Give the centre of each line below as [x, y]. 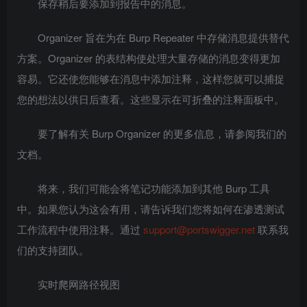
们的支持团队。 [53, 250]
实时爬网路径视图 [79, 284]
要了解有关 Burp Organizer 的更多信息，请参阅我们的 [162, 133]
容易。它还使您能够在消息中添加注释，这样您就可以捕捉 [151, 78]
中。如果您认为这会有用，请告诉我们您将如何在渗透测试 [151, 209]
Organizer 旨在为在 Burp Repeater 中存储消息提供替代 [163, 37]
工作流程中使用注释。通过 [80, 229]
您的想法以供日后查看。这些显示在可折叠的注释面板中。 [151, 99]
